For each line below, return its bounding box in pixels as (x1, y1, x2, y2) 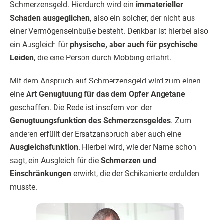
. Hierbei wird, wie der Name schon (78, 142, 196, 152)
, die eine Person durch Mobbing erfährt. (34, 53, 171, 62)
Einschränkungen (10, 169, 71, 178)
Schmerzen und (101, 156, 156, 165)
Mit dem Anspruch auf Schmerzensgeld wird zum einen (10, 76, 201, 85)
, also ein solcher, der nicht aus (90, 13, 195, 23)
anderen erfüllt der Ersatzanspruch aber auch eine (10, 129, 181, 138)
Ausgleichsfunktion (10, 142, 78, 152)
